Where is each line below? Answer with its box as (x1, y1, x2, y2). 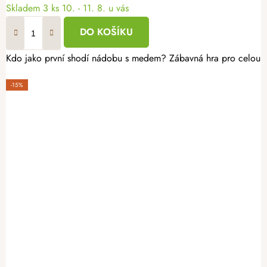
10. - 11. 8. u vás (62, 1, 129, 15)
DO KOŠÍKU (80, 25, 133, 39)
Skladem (6, 1, 43, 15)
